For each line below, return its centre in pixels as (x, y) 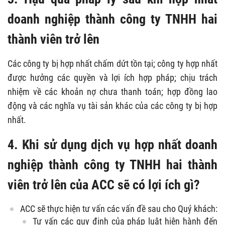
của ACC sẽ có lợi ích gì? (135, 185)
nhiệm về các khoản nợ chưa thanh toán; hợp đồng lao (113, 91)
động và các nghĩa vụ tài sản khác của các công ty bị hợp (113, 105)
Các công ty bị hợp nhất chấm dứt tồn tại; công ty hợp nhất (113, 63)
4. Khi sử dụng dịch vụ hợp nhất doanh (113, 144)
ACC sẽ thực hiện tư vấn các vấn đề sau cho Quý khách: (119, 208)
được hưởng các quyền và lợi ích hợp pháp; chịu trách (113, 77)
